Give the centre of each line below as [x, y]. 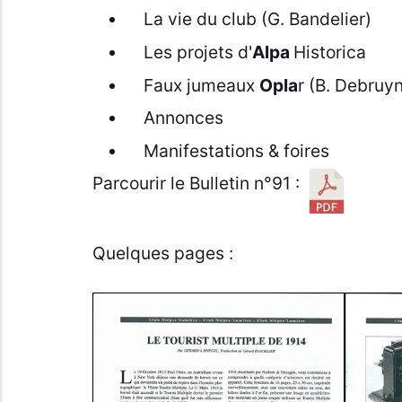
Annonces [183, 118]
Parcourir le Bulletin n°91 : [198, 184]
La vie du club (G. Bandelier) [257, 19]
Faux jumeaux [201, 85]
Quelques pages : [162, 253]
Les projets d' [197, 52]
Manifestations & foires [236, 150]
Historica [329, 52]
